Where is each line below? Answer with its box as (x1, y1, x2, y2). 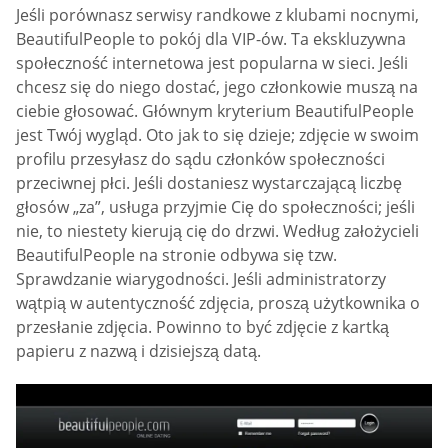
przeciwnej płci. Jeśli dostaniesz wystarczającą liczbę (16, 171, 402, 194)
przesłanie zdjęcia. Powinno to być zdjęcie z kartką (16, 315, 389, 338)
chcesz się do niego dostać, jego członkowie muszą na (16, 75, 418, 98)
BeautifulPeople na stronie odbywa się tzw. (16, 243, 337, 266)
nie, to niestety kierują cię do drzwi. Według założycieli (16, 219, 419, 242)
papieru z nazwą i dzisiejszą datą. (16, 339, 261, 362)
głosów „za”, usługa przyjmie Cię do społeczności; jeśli (16, 195, 415, 218)
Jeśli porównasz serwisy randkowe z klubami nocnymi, (16, 3, 419, 26)
